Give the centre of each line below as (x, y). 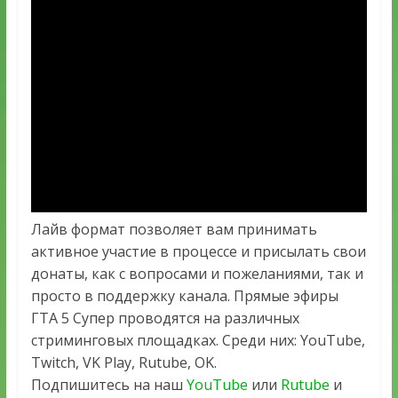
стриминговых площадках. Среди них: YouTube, (198, 341)
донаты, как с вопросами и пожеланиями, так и (197, 274)
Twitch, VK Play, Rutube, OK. (123, 363)
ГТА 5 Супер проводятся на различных (165, 318)
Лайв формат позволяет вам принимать (174, 230)
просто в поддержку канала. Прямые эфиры (184, 296)
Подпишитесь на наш (108, 385)
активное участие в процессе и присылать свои (198, 252)
